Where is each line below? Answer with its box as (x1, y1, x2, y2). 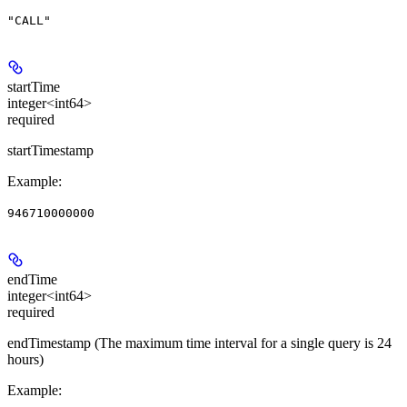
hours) (7, 352, 44, 368)
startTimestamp (7, 143, 94, 159)
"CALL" (7, 14, 51, 28)
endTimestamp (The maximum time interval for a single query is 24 (7, 335, 392, 352)
